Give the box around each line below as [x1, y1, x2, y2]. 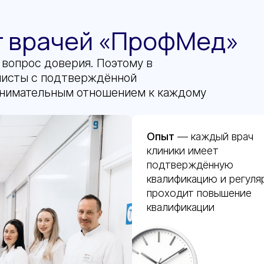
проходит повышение [147, 187, 252, 199]
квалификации [147, 201, 214, 213]
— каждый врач [174, 130, 253, 143]
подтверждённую [147, 159, 233, 171]
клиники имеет [147, 144, 219, 157]
